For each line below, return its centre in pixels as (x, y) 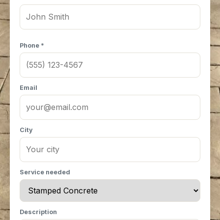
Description (38, 212)
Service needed (45, 172)
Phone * (32, 45)
